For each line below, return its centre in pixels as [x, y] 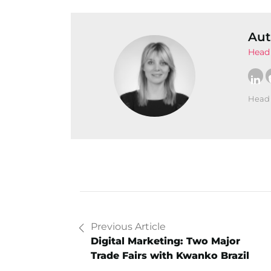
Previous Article [128, 227]
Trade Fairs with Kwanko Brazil [170, 256]
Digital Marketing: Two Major [165, 241]
